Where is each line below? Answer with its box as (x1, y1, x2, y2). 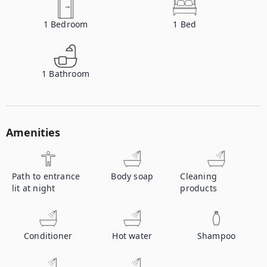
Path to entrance (12, 170, 80, 182)
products (180, 182, 218, 194)
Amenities (6, 125, 60, 139)
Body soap (111, 170, 154, 182)
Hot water (112, 230, 153, 241)
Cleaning (180, 170, 218, 182)
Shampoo (197, 230, 236, 241)
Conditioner (24, 230, 73, 241)
